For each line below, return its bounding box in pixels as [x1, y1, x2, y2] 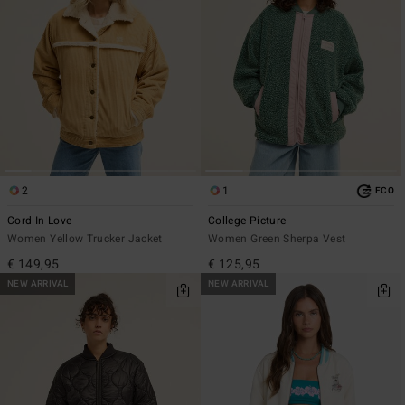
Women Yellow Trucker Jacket [7, 231, 163, 248]
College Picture [208, 212, 287, 230]
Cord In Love [7, 212, 72, 230]
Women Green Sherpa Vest [208, 231, 346, 248]
